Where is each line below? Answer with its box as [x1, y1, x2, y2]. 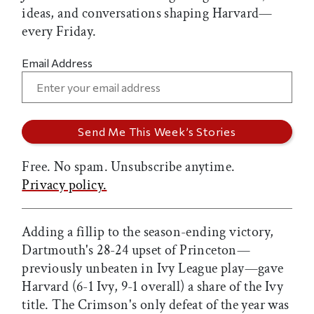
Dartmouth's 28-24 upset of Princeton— [22, 240, 251, 259]
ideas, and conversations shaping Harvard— [22, 4, 273, 22]
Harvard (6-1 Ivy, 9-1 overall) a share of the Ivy [22, 277, 283, 296]
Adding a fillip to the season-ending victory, [22, 222, 274, 241]
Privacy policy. [22, 175, 107, 194]
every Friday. [22, 22, 97, 41]
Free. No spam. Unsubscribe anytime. [22, 157, 235, 176]
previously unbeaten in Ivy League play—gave [22, 259, 284, 278]
